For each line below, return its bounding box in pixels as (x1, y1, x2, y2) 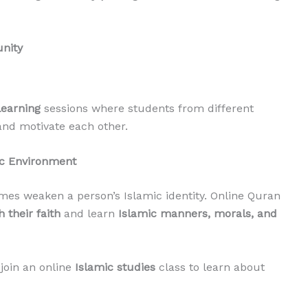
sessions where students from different (41, 101, 254, 115)
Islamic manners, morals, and (118, 207, 277, 221)
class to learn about (155, 260, 265, 274)
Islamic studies (75, 260, 155, 274)
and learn (60, 207, 118, 221)
